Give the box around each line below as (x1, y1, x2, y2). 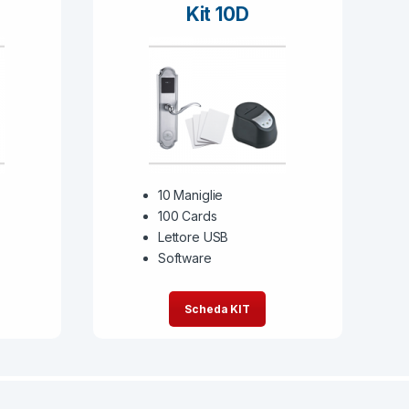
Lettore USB (157, 229, 229, 246)
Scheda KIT (184, 301, 251, 316)
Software (157, 250, 212, 267)
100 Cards (157, 208, 217, 225)
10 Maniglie (157, 187, 224, 204)
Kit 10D (185, 2, 249, 26)
